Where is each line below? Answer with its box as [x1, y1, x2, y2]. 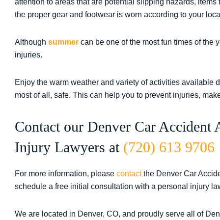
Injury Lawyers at [15, 139, 123, 155]
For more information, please [15, 169, 116, 178]
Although [15, 38, 48, 46]
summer [48, 38, 79, 46]
